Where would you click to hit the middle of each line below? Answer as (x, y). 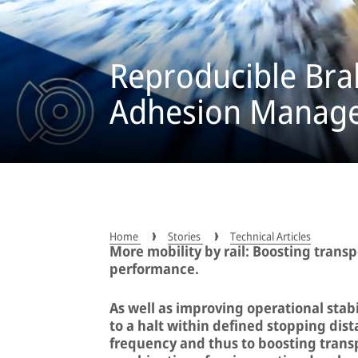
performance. (154, 268)
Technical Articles (270, 236)
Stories (185, 236)
